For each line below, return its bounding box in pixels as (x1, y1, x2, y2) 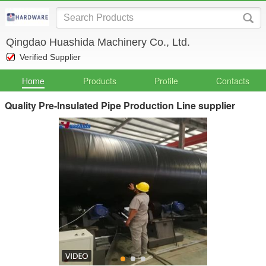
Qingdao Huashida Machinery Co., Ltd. (6, 36, 190, 48)
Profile (154, 75, 178, 87)
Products (83, 75, 116, 87)
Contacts (216, 75, 249, 87)
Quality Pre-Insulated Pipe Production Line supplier (5, 99, 235, 112)
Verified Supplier (20, 52, 81, 62)
